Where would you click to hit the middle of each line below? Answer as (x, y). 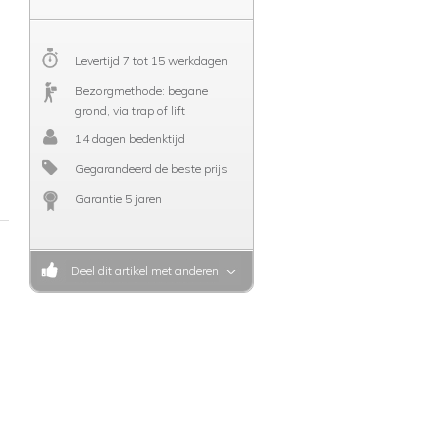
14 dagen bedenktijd (129, 138)
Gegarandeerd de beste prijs (151, 168)
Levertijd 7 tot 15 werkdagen (151, 60)
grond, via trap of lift (129, 110)
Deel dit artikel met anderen (141, 270)
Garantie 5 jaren (118, 198)
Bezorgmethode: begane (141, 90)
